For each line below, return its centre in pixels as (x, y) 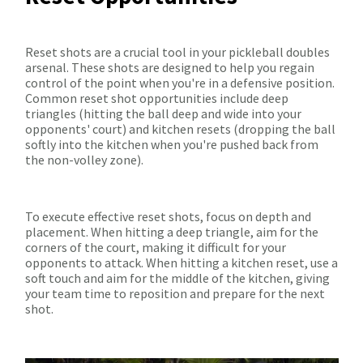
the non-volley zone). (84, 160)
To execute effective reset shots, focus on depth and (168, 217)
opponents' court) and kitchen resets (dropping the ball (180, 129)
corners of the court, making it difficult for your (156, 248)
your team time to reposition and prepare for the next (175, 294)
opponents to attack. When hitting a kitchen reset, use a (181, 263)
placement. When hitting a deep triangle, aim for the (172, 232)
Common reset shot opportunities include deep (157, 98)
